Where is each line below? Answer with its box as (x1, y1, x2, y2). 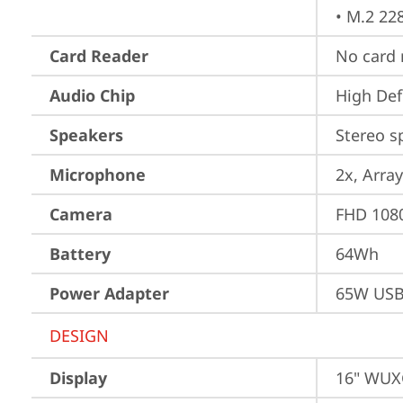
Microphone (49, 164, 146, 185)
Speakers (49, 124, 123, 146)
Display (49, 367, 107, 389)
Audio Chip (49, 85, 135, 106)
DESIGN (49, 325, 109, 346)
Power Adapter (49, 282, 169, 304)
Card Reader (49, 45, 148, 67)
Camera (49, 203, 112, 225)
